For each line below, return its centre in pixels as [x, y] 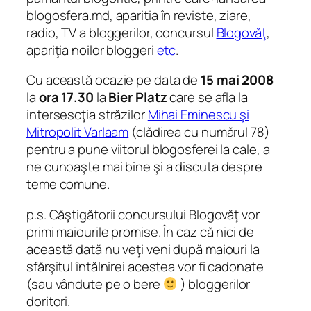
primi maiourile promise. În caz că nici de [140, 232]
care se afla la [207, 98]
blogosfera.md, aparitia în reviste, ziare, [139, 15]
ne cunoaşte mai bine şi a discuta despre [144, 167]
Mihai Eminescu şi [199, 115]
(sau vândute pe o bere [95, 284]
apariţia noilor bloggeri [92, 50]
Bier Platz [138, 98]
